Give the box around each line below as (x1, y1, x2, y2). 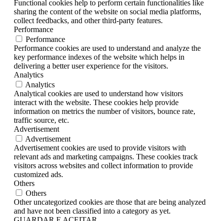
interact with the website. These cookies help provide (14, 98, 179, 107)
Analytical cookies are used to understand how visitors (14, 89, 183, 98)
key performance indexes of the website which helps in (14, 53, 184, 62)
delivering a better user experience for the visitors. (14, 62, 168, 71)
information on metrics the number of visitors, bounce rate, (14, 107, 195, 116)
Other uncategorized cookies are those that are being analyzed (14, 198, 206, 207)
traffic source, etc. (14, 116, 69, 125)
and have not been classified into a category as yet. (14, 207, 171, 216)
